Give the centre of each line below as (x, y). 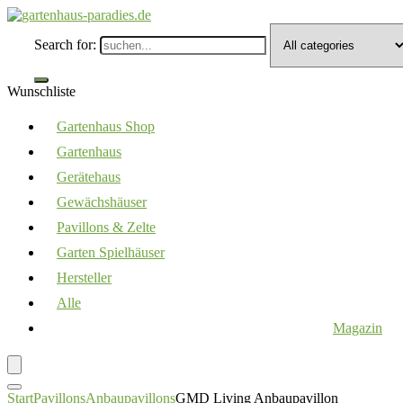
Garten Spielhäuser (111, 252)
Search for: (65, 45)
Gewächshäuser (102, 202)
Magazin (358, 328)
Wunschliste (41, 91)
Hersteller (84, 278)
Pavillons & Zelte (106, 227)
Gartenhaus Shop (106, 126)
